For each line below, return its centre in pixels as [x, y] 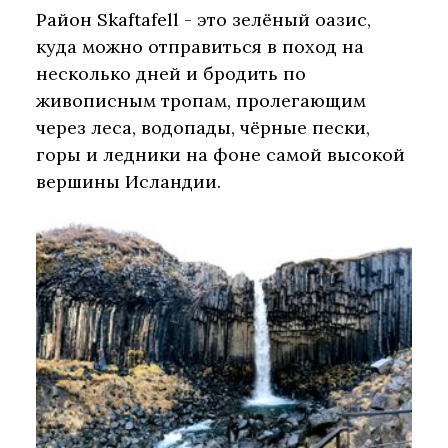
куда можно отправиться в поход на [200, 47]
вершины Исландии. [128, 182]
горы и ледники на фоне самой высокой [220, 155]
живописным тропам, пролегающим [201, 101]
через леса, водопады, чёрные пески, [203, 128]
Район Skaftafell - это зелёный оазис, [203, 20]
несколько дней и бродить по [171, 74]
